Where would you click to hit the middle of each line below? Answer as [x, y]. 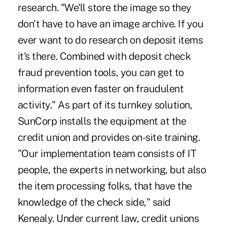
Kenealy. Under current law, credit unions [108, 218]
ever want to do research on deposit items [110, 40]
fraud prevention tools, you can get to [101, 72]
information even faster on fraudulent [101, 88]
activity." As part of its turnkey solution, [105, 105]
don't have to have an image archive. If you [110, 24]
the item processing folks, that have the [105, 186]
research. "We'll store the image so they [104, 7]
